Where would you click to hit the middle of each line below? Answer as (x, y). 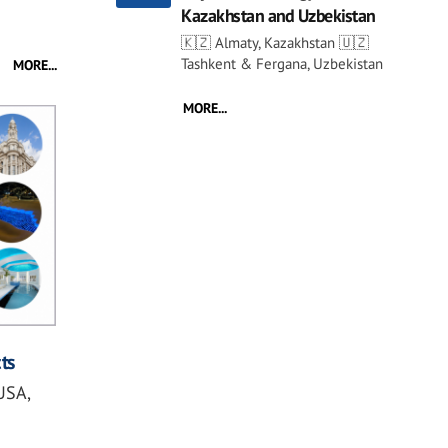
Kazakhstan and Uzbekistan (278, 15)
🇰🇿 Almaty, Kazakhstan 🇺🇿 (275, 42)
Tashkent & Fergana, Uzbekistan (282, 63)
